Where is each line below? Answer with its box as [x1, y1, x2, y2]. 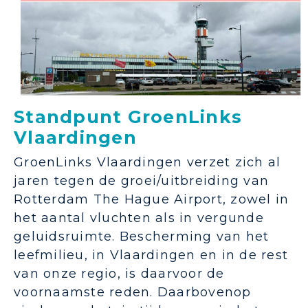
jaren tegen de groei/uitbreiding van [14, 173, 269, 189]
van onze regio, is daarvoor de [14, 266, 225, 282]
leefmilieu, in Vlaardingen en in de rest [14, 247, 288, 263]
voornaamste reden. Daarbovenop [14, 285, 252, 300]
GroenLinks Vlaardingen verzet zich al [14, 155, 281, 170]
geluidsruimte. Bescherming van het [14, 229, 269, 245]
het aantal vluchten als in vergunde [14, 210, 264, 226]
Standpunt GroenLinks [14, 107, 242, 128]
